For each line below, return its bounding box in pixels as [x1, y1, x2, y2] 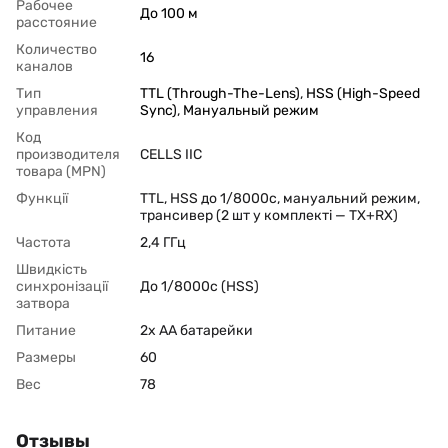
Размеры [16, 349, 76, 367]
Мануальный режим [183, 102, 319, 120]
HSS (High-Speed [306, 85, 420, 103]
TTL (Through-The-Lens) [140, 85, 300, 103]
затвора [16, 295, 70, 313]
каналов [16, 58, 73, 76]
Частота [16, 234, 71, 252]
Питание [16, 322, 76, 340]
